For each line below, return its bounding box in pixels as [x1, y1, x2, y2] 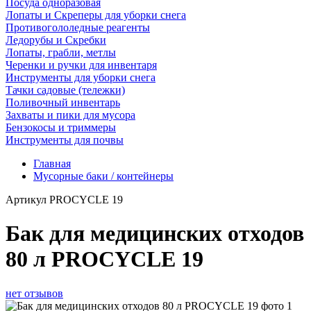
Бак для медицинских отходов [6, 221, 304, 246]
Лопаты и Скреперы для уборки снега [6, 9, 186, 21]
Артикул [6, 194, 49, 205]
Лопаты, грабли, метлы [6, 47, 116, 58]
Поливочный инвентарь [6, 96, 120, 108]
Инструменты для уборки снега [6, 72, 155, 83]
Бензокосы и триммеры [6, 121, 116, 133]
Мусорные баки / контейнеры [33, 170, 174, 182]
